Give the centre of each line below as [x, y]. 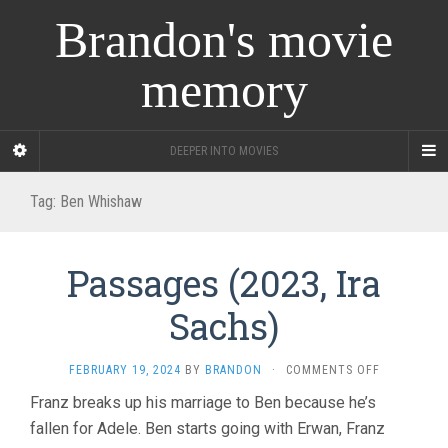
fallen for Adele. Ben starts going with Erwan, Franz [207, 428]
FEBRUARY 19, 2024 [124, 370]
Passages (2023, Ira [224, 283]
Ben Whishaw [101, 201]
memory [224, 90]
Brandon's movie [224, 40]
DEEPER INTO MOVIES [224, 151]
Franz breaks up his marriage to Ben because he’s [203, 402]
